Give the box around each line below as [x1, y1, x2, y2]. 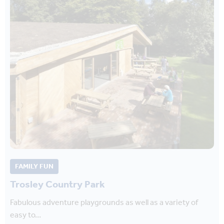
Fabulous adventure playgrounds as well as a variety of [10, 195, 198, 211]
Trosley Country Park [10, 175, 105, 195]
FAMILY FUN [15, 160, 53, 174]
